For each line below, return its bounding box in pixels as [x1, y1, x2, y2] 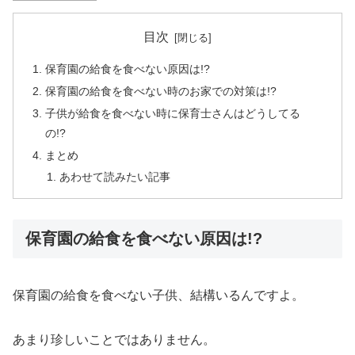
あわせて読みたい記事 [59, 170, 170, 184]
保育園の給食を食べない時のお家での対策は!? [45, 84, 277, 97]
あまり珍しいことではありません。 [13, 332, 216, 346]
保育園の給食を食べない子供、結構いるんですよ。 [13, 288, 304, 302]
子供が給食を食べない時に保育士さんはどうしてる [45, 106, 301, 120]
